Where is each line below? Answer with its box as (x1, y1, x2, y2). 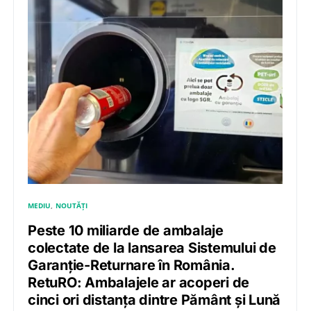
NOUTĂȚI (56, 201, 88, 211)
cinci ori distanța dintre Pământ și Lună (28, 292, 280, 309)
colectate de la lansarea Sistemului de (28, 239, 276, 257)
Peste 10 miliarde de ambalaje (28, 222, 224, 239)
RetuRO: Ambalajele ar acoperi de (28, 274, 249, 292)
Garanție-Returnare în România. (28, 257, 235, 274)
